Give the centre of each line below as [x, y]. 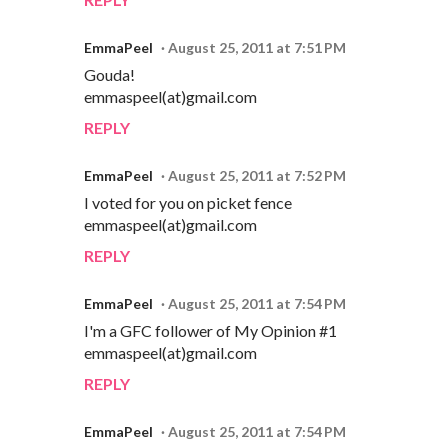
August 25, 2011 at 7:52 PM [257, 175]
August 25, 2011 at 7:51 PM [257, 47]
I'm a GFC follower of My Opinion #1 [210, 330]
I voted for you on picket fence [188, 202]
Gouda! [109, 74]
